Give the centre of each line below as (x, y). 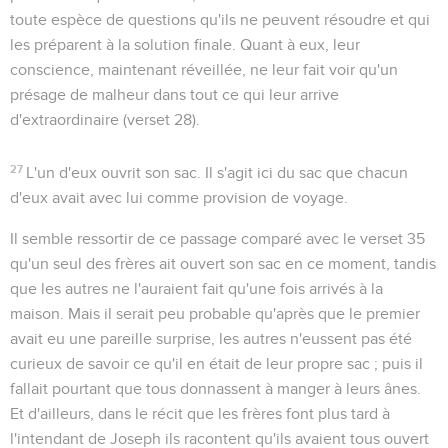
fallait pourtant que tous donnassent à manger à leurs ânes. (215, 388)
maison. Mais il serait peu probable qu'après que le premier (215, 313)
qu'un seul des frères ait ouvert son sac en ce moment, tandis (223, 263)
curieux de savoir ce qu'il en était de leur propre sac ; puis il (216, 363)
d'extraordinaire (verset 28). (105, 119)
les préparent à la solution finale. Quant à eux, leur (185, 44)
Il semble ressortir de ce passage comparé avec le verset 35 (217, 238)
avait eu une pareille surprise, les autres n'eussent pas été (211, 338)
